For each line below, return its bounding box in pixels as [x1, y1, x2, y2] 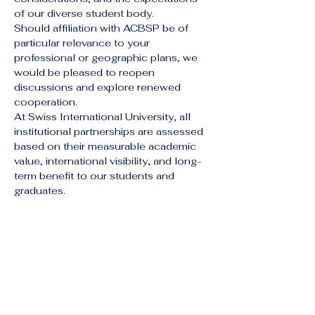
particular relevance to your [14, 37, 153, 49]
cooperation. [14, 96, 77, 108]
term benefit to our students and [14, 169, 177, 182]
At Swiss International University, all [14, 110, 193, 123]
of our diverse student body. [14, 7, 154, 20]
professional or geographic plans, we [14, 51, 200, 64]
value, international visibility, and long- [14, 155, 201, 167]
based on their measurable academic [14, 140, 199, 153]
